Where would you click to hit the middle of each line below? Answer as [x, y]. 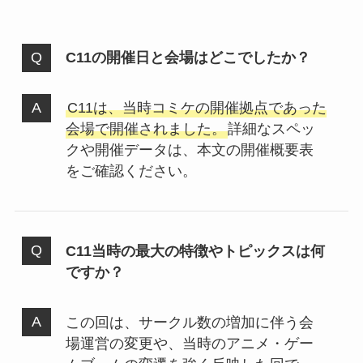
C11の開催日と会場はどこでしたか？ [188, 58]
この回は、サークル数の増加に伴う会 [189, 322]
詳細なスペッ [271, 129]
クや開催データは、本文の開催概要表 [189, 150]
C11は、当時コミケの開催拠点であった [196, 108]
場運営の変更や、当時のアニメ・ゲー [189, 343]
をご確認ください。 [131, 171]
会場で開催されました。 [145, 129]
